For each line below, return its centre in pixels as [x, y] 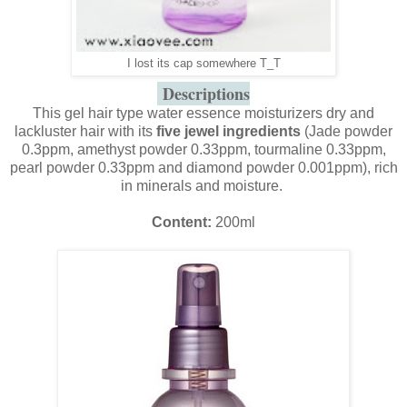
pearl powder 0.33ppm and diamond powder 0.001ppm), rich [203, 167]
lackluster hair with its [85, 131]
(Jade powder [347, 131]
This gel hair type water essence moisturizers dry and [203, 113]
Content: [182, 222]
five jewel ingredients [228, 131]
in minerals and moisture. [203, 185]
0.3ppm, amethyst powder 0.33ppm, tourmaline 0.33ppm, [203, 149]
